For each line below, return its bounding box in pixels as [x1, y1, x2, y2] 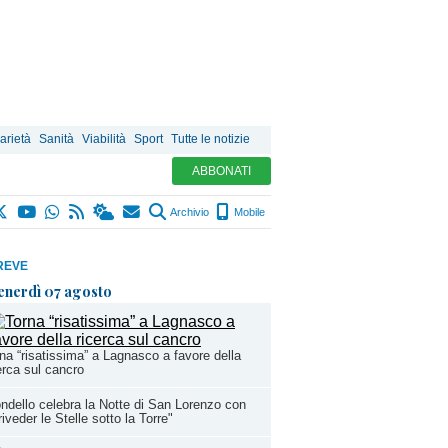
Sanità [39, 132, 74, 146]
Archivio [168, 206, 209, 218]
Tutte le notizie [171, 132, 250, 146]
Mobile [231, 206, 265, 218]
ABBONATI [192, 164, 251, 178]
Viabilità [82, 132, 126, 146]
